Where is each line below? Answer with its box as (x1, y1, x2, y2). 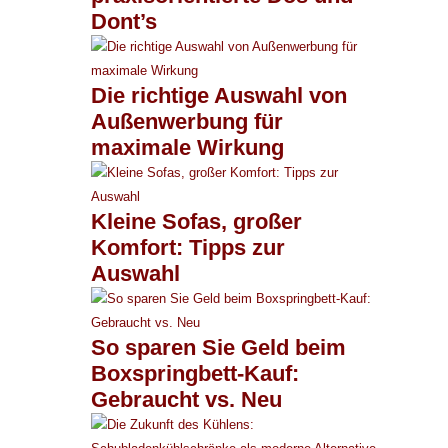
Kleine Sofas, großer (91, 208, 302, 234)
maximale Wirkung (91, 134, 284, 160)
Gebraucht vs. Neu (91, 386, 282, 412)
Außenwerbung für (91, 108, 283, 134)
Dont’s (91, 8, 157, 34)
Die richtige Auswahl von (91, 82, 347, 108)
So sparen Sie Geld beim (91, 334, 346, 360)
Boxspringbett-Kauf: (91, 360, 299, 386)
